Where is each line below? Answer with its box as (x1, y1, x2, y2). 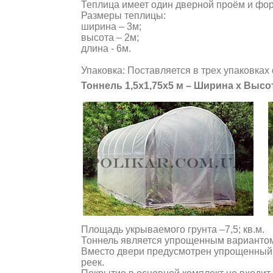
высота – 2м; (81, 32, 139, 43)
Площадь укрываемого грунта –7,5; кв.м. (81, 224, 264, 235)
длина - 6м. (81, 43, 131, 54)
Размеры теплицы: (81, 10, 166, 21)
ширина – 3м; (81, 21, 141, 32)
